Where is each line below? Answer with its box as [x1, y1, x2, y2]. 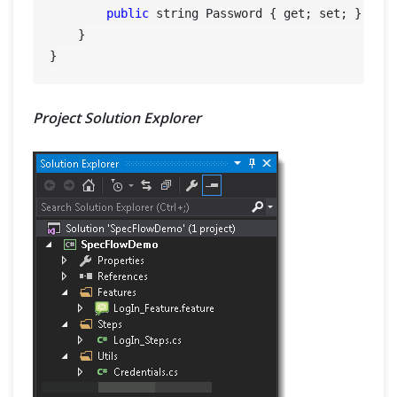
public [106, 6, 150, 21]
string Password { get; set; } [149, 6, 362, 21]
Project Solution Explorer [33, 108, 201, 128]
